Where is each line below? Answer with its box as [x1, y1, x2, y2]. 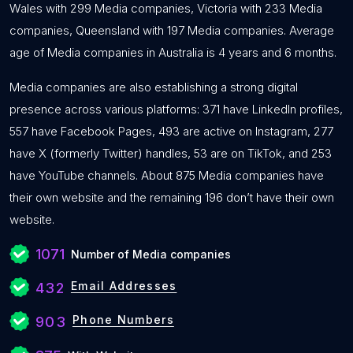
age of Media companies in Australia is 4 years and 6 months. [9, 45, 336, 60]
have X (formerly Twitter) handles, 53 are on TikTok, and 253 [9, 146, 332, 161]
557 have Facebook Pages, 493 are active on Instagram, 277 [9, 124, 333, 139]
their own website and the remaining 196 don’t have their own [9, 190, 334, 205]
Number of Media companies [71, 247, 231, 261]
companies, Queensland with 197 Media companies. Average [9, 23, 334, 38]
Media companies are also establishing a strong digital [9, 80, 298, 95]
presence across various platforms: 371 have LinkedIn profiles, [9, 102, 343, 117]
